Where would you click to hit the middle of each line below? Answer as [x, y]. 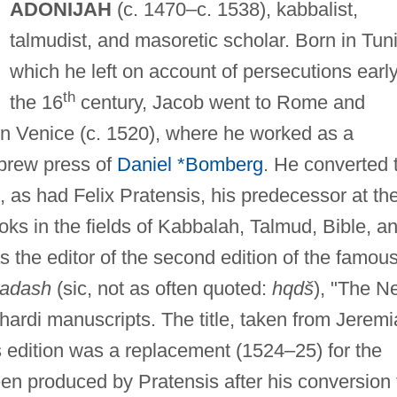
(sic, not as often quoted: [161, 288]
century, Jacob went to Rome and [220, 102]
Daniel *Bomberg [190, 164]
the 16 [36, 102]
